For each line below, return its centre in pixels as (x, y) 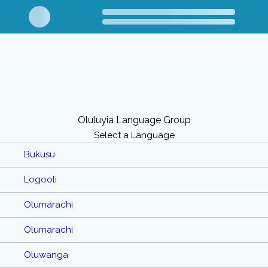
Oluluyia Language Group (134, 120)
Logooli (40, 180)
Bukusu (39, 155)
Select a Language (134, 135)
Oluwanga (46, 255)
